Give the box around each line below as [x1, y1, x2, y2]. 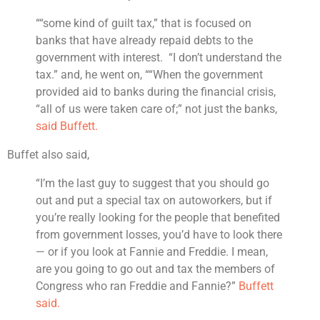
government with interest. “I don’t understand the [36, 51, 281, 65]
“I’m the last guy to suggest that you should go [36, 176, 269, 191]
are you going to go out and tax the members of [36, 262, 275, 276]
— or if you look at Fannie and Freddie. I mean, [36, 245, 268, 259]
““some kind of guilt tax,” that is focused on [36, 16, 251, 31]
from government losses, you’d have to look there [36, 228, 282, 242]
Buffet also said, [7, 148, 89, 162]
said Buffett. [36, 119, 98, 134]
